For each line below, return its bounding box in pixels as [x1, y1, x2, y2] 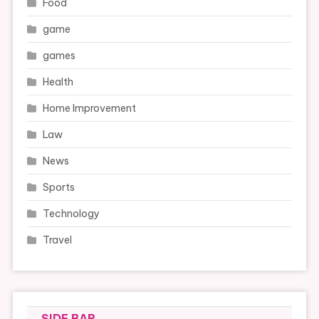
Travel [42, 234, 72, 247]
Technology [42, 207, 100, 221]
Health [42, 75, 73, 89]
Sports [42, 181, 75, 194]
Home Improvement [42, 102, 136, 115]
